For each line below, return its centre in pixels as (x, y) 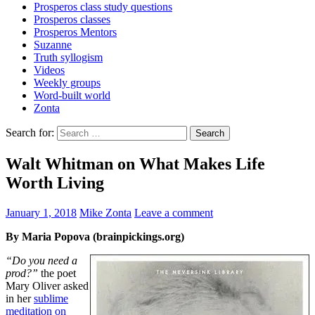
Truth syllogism (68, 57)
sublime (51, 298)
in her (20, 298)
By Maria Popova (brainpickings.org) (95, 236)
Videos (49, 70)
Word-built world (72, 95)
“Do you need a (41, 260)
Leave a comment (174, 212)
